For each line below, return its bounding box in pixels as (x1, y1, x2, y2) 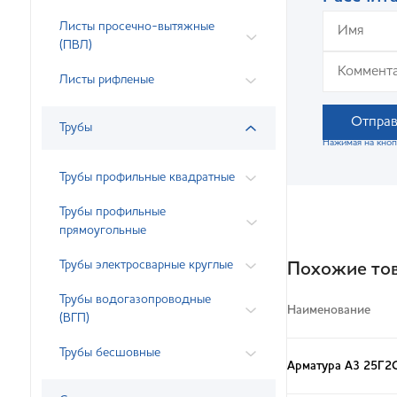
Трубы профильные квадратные (59, 171, 235, 183)
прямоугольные (59, 224, 146, 237)
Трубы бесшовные (59, 346, 160, 359)
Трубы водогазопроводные (59, 293, 211, 306)
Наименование (287, 304, 370, 316)
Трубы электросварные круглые (59, 259, 233, 271)
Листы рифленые (59, 74, 154, 86)
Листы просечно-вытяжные (59, 20, 214, 33)
